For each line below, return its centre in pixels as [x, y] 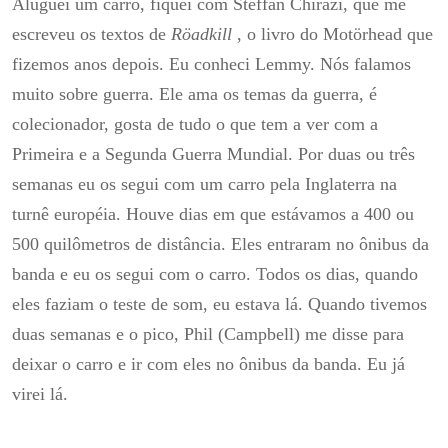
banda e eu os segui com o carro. [134, 273]
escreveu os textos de [91, 33]
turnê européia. [69, 213]
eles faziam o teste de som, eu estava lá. [160, 303]
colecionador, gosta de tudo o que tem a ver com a [195, 123]
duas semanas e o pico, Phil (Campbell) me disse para [208, 333]
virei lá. [40, 393]
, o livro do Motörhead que [332, 33]
